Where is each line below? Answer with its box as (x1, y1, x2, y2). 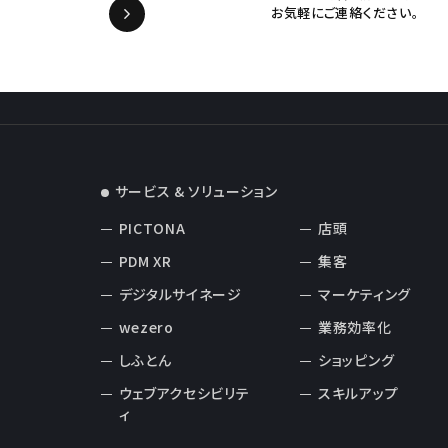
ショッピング (318, 350, 395, 371)
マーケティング (318, 284, 411, 305)
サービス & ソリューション (114, 181, 278, 202)
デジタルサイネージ (118, 284, 242, 305)
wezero (118, 317, 174, 338)
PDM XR (118, 251, 172, 272)
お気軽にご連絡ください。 (270, 3, 420, 23)
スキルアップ (318, 383, 399, 404)
